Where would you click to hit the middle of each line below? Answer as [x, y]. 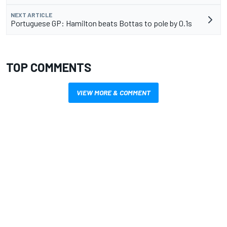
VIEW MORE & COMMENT [113, 92]
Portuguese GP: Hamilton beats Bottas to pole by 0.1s [101, 23]
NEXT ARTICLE [31, 14]
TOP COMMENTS [49, 67]
